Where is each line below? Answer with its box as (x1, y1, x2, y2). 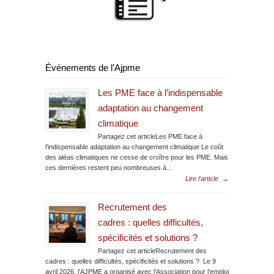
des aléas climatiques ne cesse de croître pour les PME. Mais (45, 153, 228, 161)
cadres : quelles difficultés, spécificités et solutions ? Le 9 (45, 257, 216, 265)
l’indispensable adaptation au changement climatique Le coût (45, 143, 223, 150)
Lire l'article (185, 174, 218, 182)
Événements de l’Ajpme (45, 62, 140, 73)
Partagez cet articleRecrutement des (98, 246, 207, 254)
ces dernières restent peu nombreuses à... (45, 163, 172, 171)
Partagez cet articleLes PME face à (98, 132, 202, 140)
